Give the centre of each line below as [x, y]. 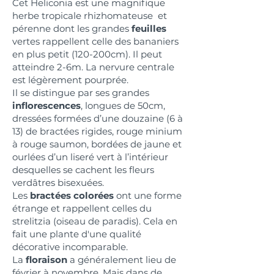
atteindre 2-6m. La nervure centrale [93, 67]
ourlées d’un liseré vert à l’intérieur [90, 157]
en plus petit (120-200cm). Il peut [87, 54]
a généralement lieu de [123, 260]
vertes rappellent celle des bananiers [95, 42]
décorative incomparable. [70, 247]
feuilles [149, 29]
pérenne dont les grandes [72, 29]
